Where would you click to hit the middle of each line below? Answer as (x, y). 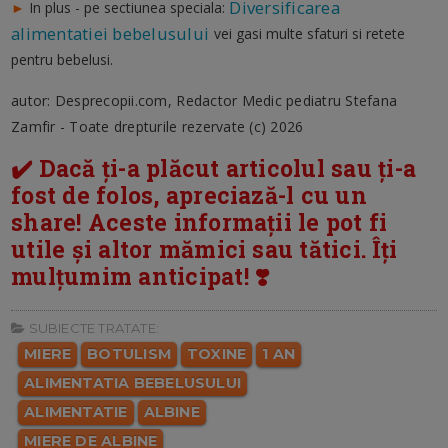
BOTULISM (129, 353)
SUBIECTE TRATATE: (92, 327)
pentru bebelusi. (62, 59)
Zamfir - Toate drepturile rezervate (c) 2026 (157, 126)
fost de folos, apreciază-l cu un (189, 194)
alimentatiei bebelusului (112, 33)
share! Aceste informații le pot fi (199, 221)
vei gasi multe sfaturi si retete (309, 33)
